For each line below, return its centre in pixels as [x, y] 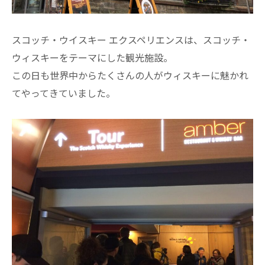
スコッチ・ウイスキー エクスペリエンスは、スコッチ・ [131, 39]
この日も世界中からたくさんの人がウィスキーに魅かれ [130, 75]
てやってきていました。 [64, 93]
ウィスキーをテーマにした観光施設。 [92, 57]
